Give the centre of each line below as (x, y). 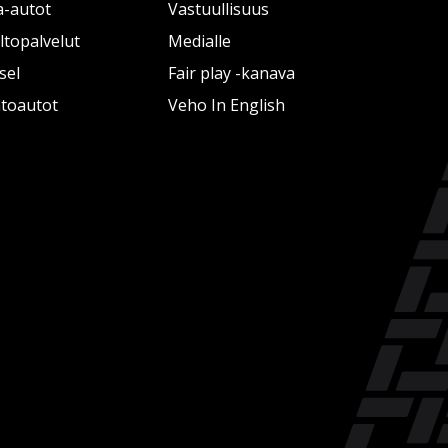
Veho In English (226, 105)
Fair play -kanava (231, 73)
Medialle (199, 41)
